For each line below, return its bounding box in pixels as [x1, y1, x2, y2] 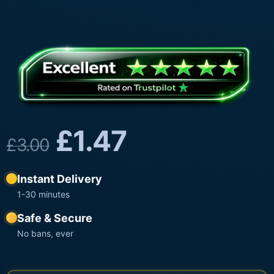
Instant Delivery [17, 172, 102, 186]
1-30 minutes [17, 189, 70, 200]
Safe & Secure [17, 212, 92, 225]
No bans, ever [17, 228, 73, 239]
